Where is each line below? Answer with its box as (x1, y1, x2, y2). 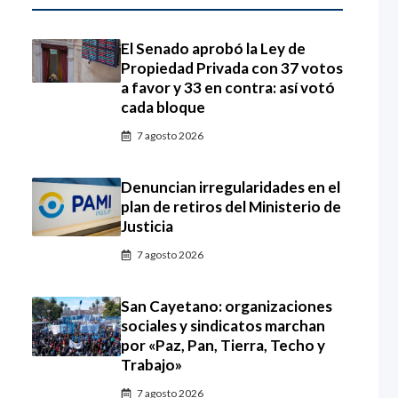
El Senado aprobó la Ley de (121, 39, 306, 58)
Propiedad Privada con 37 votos (121, 59, 343, 77)
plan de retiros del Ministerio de (121, 197, 341, 216)
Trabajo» (121, 355, 182, 374)
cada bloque (121, 98, 205, 116)
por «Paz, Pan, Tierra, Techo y (121, 336, 325, 354)
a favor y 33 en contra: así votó (121, 78, 335, 97)
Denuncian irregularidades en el (121, 178, 340, 196)
